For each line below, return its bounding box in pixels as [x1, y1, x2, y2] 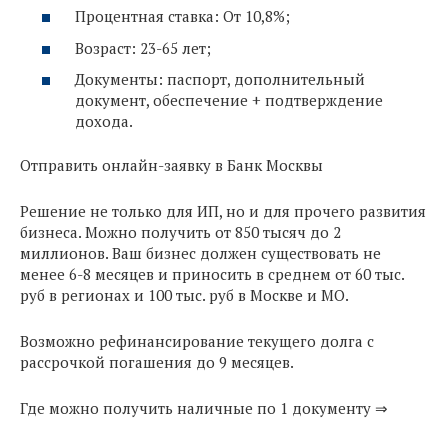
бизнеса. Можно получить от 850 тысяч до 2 [20, 221, 341, 242]
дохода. [75, 111, 133, 132]
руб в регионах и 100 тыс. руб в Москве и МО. [20, 284, 349, 305]
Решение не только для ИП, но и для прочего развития [20, 200, 426, 221]
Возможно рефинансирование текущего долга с [20, 330, 374, 351]
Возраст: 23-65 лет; [75, 37, 211, 58]
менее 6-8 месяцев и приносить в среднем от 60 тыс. [20, 263, 404, 284]
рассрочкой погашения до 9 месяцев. [20, 351, 294, 372]
